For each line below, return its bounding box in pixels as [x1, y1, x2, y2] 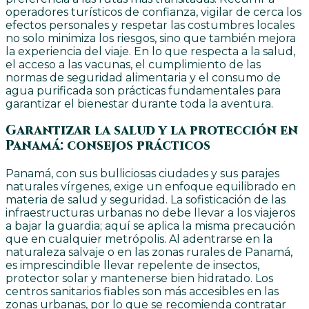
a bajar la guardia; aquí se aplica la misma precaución [6, 219, 295, 232]
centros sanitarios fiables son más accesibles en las [6, 284, 279, 298]
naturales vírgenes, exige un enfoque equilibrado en [6, 179, 296, 193]
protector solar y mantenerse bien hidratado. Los [6, 271, 273, 285]
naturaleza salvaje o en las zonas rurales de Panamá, [6, 245, 292, 259]
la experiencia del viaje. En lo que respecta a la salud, [6, 45, 295, 59]
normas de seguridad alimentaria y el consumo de [6, 71, 281, 85]
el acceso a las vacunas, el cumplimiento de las [6, 58, 261, 72]
